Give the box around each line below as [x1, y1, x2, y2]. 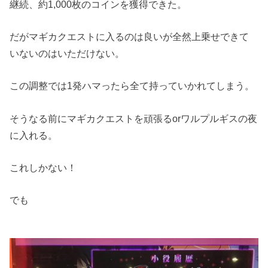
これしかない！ [10, 162, 77, 173]
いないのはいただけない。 [10, 47, 125, 59]
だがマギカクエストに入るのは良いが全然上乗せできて [10, 31, 249, 42]
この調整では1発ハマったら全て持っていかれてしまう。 [10, 80, 255, 92]
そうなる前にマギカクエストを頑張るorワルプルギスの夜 [10, 112, 258, 124]
